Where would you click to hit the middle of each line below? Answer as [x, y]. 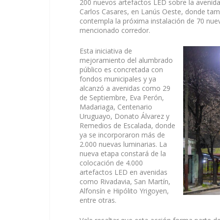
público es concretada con [121, 69]
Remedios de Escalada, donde [127, 125]
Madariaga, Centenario [116, 107]
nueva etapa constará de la [123, 153]
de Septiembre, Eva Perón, [122, 97]
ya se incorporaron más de [122, 135]
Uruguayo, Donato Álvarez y [124, 116]
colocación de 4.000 [111, 163]
